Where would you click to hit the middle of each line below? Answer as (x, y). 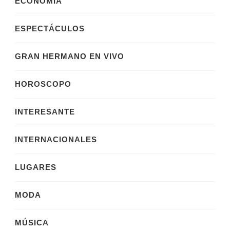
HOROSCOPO (43, 84)
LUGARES (36, 167)
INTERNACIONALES (56, 139)
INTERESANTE (45, 112)
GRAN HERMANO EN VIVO (70, 56)
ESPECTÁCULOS (50, 28)
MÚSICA (32, 223)
